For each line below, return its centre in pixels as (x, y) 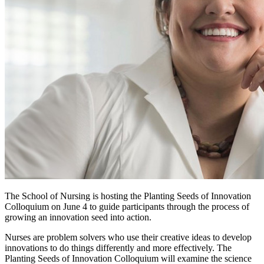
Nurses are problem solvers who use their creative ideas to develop (128, 237)
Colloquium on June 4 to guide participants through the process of (127, 207)
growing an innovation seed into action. (78, 217)
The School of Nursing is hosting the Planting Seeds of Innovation (128, 196)
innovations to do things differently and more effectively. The (118, 248)
